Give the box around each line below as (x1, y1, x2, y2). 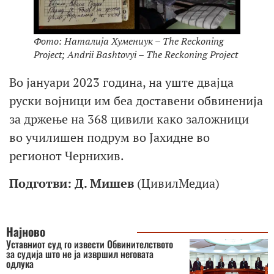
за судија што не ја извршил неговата (6, 246, 154, 261)
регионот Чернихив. (9, 147, 124, 165)
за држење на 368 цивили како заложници (9, 111, 249, 128)
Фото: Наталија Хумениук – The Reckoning (34, 34, 224, 48)
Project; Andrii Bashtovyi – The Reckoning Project (34, 48, 238, 62)
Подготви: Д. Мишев (9, 174, 134, 191)
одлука (6, 256, 34, 271)
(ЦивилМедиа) (134, 174, 220, 191)
